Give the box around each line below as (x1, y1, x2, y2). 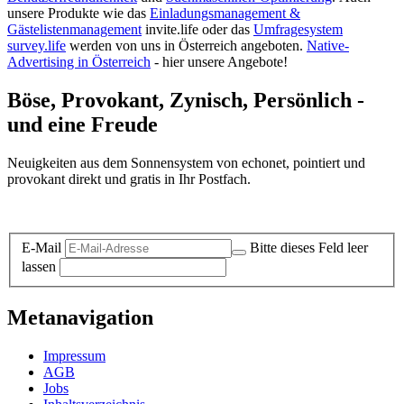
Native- (307, 38, 349, 54)
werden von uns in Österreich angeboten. (66, 38, 307, 54)
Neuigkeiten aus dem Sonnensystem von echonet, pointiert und (7, 154, 365, 170)
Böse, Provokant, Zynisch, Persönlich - (7, 87, 364, 112)
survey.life (7, 38, 66, 54)
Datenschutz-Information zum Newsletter (7, 201, 242, 217)
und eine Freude (7, 112, 158, 136)
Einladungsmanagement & (150, 5, 300, 22)
